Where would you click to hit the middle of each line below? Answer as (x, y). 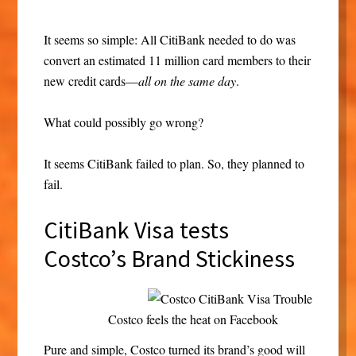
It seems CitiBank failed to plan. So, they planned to (174, 164)
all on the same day (187, 81)
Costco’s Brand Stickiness (169, 259)
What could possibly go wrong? (123, 122)
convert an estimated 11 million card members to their (177, 60)
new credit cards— (91, 81)
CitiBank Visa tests (136, 230)
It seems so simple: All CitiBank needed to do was (169, 40)
